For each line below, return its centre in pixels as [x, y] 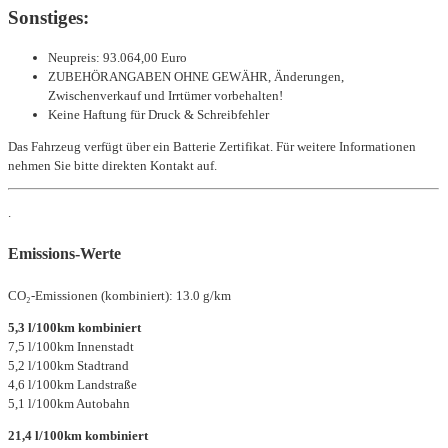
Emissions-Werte [64, 254]
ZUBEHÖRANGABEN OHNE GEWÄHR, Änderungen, [196, 76]
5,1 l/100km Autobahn [69, 404]
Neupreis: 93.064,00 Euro [117, 57]
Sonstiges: [48, 17]
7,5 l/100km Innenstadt [71, 347]
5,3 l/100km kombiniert [74, 328]
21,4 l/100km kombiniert [78, 436]
